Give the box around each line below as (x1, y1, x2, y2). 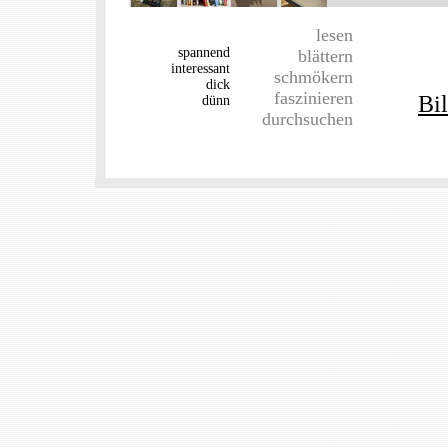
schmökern (274, 67, 353, 87)
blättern (298, 46, 353, 66)
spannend (178, 45, 230, 60)
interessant (171, 61, 230, 76)
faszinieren (274, 88, 353, 108)
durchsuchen (262, 109, 353, 129)
